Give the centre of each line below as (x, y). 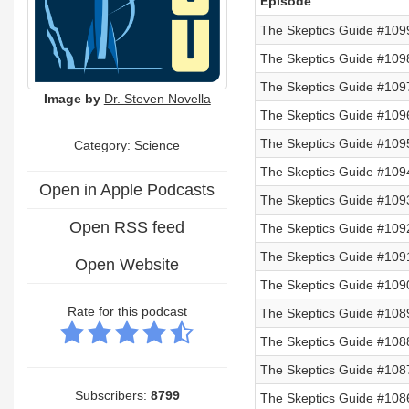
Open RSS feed (127, 227)
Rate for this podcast (127, 311)
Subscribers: (112, 395)
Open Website (127, 264)
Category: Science (127, 145)
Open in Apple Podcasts (127, 189)
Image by (72, 98)
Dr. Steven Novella (157, 98)
